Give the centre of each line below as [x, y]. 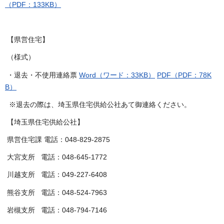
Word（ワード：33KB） [117, 75]
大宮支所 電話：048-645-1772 [56, 157]
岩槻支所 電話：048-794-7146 [56, 210]
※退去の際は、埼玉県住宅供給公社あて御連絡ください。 [98, 104]
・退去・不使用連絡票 [42, 75]
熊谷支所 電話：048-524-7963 [56, 192]
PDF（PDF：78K [184, 75]
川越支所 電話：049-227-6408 [56, 175]
